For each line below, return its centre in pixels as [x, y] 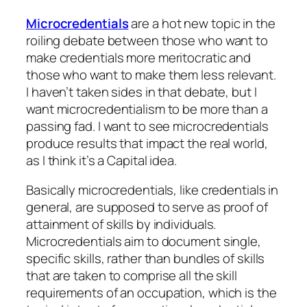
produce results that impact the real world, [147, 143]
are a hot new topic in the [202, 23]
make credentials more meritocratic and [139, 57]
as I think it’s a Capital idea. [101, 160]
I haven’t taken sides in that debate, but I [142, 91]
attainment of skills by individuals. [121, 224]
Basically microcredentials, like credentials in [152, 190]
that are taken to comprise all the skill [132, 276]
